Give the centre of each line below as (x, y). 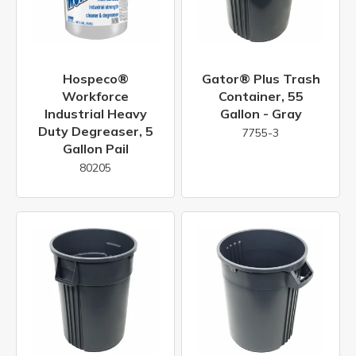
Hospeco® (95, 78)
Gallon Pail (95, 148)
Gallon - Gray (261, 113)
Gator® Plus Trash (261, 78)
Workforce (95, 96)
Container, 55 (261, 96)
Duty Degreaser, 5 (95, 131)
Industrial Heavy (95, 113)
